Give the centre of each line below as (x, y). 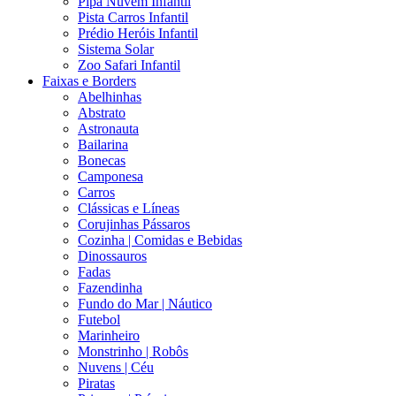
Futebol (99, 320)
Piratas (96, 384)
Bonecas (102, 161)
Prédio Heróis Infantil (138, 34)
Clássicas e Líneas (129, 209)
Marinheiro (109, 336)
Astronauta (108, 129)
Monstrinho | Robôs (133, 352)
